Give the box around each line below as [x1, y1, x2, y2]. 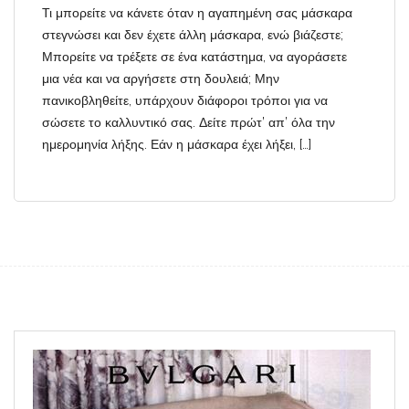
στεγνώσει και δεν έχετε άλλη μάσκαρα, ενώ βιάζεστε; [42, 26, 343, 42]
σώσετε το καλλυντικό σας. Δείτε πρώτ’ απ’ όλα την [42, 114, 335, 130]
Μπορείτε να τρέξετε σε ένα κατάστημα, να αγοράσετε [42, 48, 347, 64]
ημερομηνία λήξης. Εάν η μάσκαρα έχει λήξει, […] [42, 136, 311, 152]
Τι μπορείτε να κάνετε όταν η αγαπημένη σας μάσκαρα [42, 5, 352, 20]
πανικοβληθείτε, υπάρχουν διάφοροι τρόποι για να [42, 92, 328, 108]
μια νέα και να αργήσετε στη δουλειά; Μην [42, 70, 279, 86]
